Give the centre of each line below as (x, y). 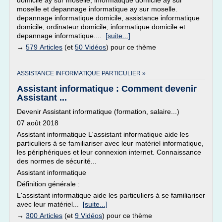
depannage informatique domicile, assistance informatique (108, 18)
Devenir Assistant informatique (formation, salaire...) (98, 111)
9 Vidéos (88, 216)
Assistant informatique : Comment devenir (107, 89)
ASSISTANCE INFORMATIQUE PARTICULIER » (81, 73)
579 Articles (44, 47)
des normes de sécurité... (57, 161)
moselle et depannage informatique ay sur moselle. (97, 9)
